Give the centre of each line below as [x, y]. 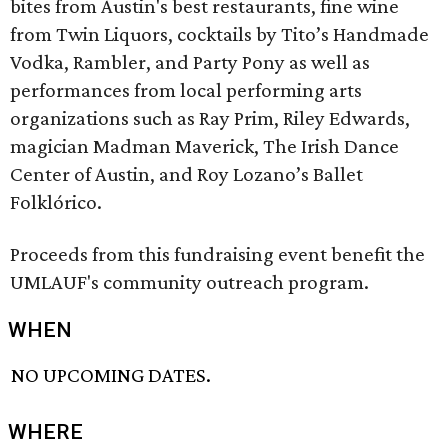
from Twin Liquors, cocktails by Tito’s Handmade [219, 34]
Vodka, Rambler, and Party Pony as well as [190, 62]
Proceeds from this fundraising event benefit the [217, 254]
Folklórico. [56, 202]
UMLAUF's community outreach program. [189, 282]
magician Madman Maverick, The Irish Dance [204, 146]
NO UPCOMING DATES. [111, 375]
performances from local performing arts [186, 90]
